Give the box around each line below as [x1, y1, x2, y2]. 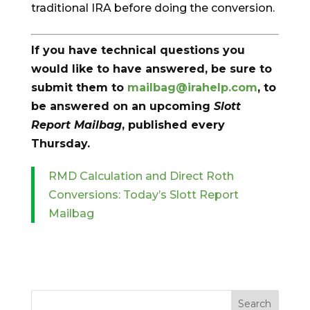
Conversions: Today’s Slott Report [48, 188, 239, 202]
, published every [121, 118, 225, 132]
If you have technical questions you [30, 44, 245, 57]
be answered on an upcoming [30, 100, 214, 113]
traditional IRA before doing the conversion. [30, 1, 275, 15]
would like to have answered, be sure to [30, 62, 272, 76]
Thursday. [30, 137, 90, 151]
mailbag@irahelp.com [127, 81, 257, 95]
